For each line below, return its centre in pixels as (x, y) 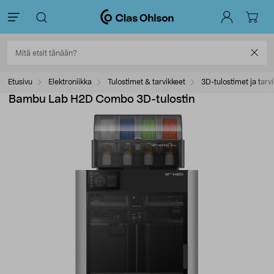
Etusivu (20, 82)
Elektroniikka (70, 82)
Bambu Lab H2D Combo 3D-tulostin (102, 100)
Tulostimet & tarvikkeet (146, 82)
